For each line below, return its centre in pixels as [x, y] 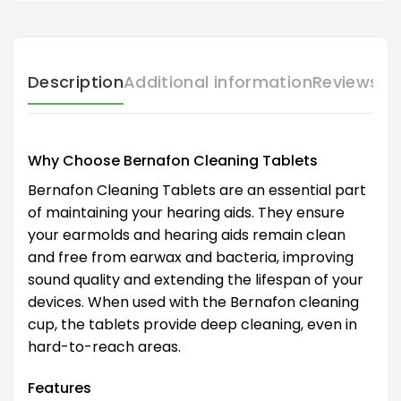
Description [76, 82]
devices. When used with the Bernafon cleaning [193, 303]
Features [60, 388]
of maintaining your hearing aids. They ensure [186, 213]
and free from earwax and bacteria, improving [191, 258]
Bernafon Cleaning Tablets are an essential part [197, 191]
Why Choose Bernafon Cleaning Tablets [173, 161]
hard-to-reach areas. [104, 347]
